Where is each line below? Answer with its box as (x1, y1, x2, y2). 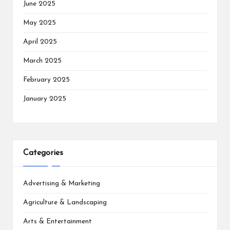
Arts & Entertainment (23, 218, 92, 225)
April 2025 (23, 39, 57, 46)
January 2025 (23, 95, 66, 103)
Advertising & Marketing (23, 180, 100, 187)
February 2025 (23, 76, 70, 84)
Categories (23, 149, 63, 158)
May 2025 (23, 20, 56, 27)
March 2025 (23, 57, 62, 65)
